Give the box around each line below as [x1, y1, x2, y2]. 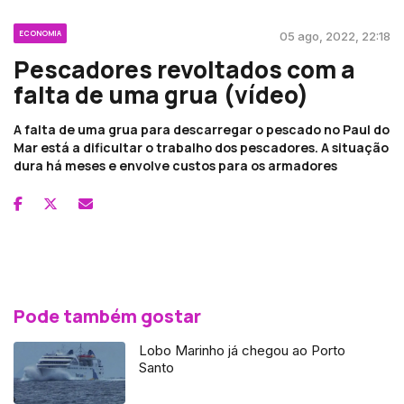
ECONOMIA [19, 27, 61, 38]
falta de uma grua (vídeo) [14, 78, 308, 111]
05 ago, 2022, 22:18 [280, 28, 390, 43]
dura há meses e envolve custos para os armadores [14, 156, 337, 174]
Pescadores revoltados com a [14, 52, 355, 86]
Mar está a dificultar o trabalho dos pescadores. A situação [14, 138, 389, 156]
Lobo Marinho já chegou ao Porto [139, 341, 346, 359]
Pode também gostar [14, 303, 201, 328]
